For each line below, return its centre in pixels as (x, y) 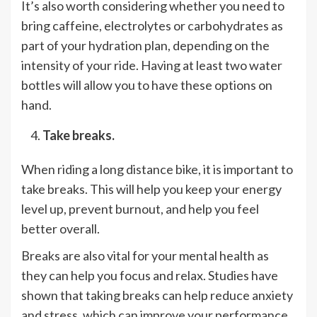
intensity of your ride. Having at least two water (152, 65)
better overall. (60, 229)
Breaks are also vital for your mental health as (145, 256)
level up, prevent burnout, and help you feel (140, 209)
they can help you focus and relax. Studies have (150, 276)
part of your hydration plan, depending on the (145, 46)
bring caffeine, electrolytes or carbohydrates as (152, 26)
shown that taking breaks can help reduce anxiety (157, 295)
